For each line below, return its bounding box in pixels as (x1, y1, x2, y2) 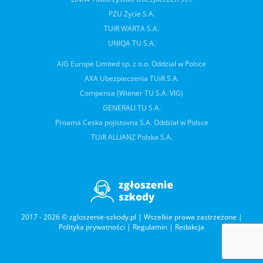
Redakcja (175, 222, 204, 232)
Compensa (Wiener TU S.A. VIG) (80, 88, 183, 98)
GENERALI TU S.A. (102, 103, 161, 113)
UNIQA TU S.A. (107, 38, 156, 48)
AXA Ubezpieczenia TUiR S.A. (84, 73, 179, 83)
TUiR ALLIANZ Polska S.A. (90, 132, 173, 142)
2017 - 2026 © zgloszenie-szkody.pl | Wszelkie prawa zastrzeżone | (21, 212, 242, 222)
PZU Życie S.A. (108, 9, 155, 19)
